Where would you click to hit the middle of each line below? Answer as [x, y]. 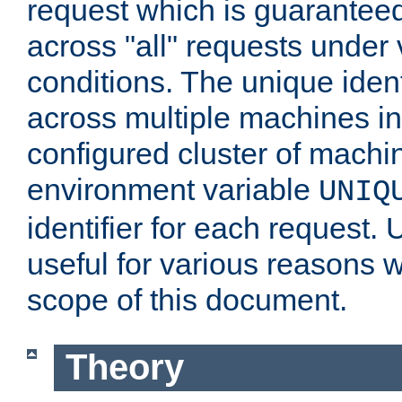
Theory [124, 367]
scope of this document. [187, 300]
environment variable [173, 190]
